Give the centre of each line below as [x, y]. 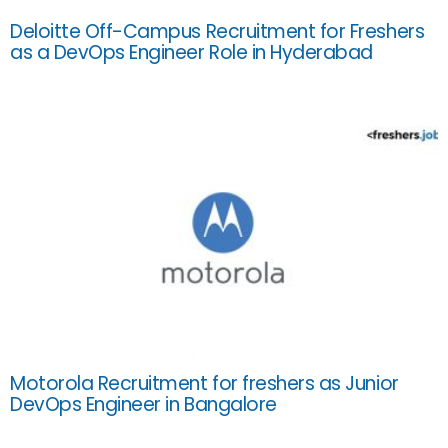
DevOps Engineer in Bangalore [143, 404]
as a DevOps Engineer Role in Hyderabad [191, 53]
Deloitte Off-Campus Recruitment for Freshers [217, 32]
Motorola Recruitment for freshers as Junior [204, 383]
